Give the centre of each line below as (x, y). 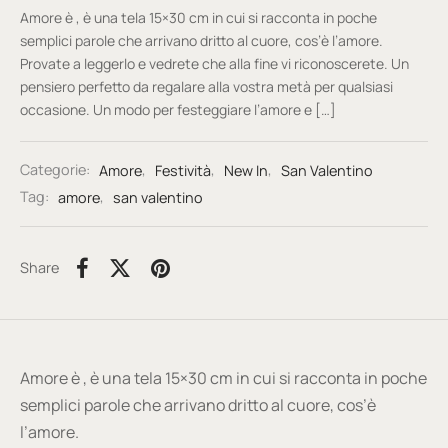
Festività (183, 170)
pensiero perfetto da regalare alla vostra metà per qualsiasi (206, 87)
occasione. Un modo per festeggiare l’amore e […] (178, 110)
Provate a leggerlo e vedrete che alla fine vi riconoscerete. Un (214, 64)
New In (246, 170)
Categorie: (56, 170)
